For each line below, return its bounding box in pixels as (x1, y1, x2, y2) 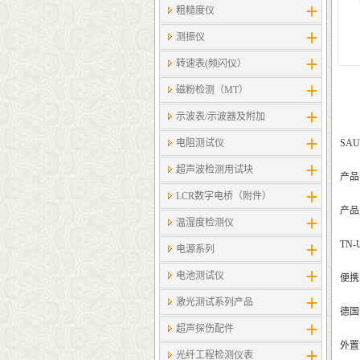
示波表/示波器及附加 (176, 111, 265, 122)
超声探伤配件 (176, 323, 234, 334)
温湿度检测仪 (176, 217, 234, 228)
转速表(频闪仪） (176, 58, 247, 69)
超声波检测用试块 (176, 164, 253, 175)
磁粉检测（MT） (176, 84, 248, 96)
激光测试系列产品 (176, 297, 253, 308)
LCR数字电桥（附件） (176, 190, 272, 202)
